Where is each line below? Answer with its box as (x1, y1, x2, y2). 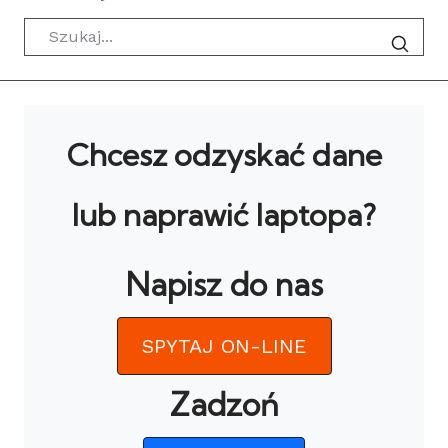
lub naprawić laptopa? (72, 195, 376, 234)
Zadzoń (169, 384, 279, 424)
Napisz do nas (125, 264, 323, 304)
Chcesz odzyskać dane (66, 135, 382, 174)
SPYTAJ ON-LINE (141, 333, 307, 358)
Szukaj (23, 18, 75, 38)
